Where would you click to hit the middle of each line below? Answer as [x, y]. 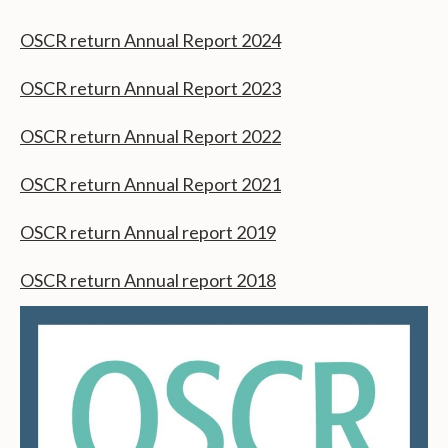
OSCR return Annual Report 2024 [150, 40]
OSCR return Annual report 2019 [148, 232]
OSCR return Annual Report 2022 [150, 136]
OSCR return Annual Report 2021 [150, 184]
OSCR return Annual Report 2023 [150, 88]
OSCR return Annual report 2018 [148, 280]
